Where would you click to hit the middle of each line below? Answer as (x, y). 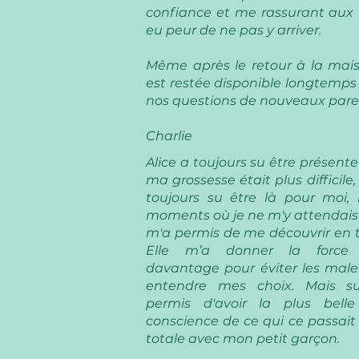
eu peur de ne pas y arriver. (234, 30)
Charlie (169, 136)
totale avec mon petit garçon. (243, 339)
